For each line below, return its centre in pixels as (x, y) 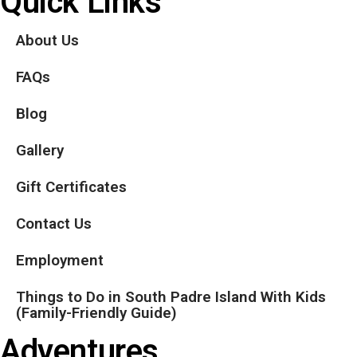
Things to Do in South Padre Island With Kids (171, 297)
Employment (60, 260)
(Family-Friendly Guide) (96, 313)
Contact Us (54, 224)
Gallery (40, 150)
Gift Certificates (71, 187)
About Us (47, 40)
